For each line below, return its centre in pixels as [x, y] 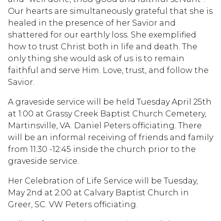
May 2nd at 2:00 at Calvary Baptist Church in [98, 192]
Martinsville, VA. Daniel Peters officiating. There [105, 125]
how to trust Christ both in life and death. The [103, 46]
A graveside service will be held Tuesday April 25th [110, 102]
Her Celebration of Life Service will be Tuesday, [103, 181]
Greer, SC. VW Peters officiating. [73, 204]
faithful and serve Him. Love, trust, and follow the [108, 70]
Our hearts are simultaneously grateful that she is [110, 11]
